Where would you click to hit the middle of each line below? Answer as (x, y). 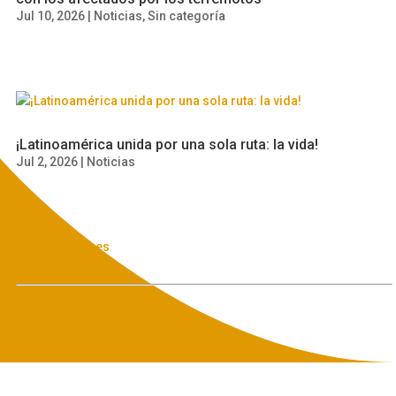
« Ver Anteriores (63, 247)
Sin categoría (187, 16)
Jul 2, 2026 (47, 162)
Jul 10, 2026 (51, 16)
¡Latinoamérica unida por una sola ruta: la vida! (168, 145)
